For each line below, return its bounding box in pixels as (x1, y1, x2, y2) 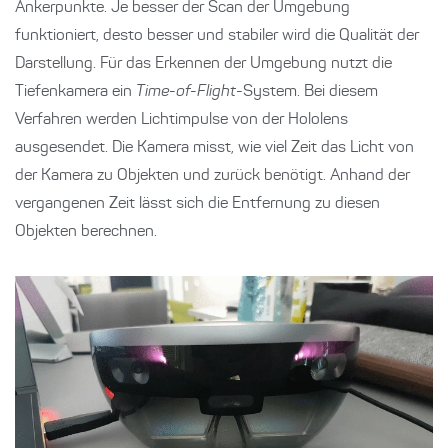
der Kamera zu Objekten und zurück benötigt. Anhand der (15, 167, 410, 184)
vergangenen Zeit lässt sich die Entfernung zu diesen (15, 195, 380, 212)
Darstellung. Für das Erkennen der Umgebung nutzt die (15, 55, 392, 72)
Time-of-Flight (136, 83, 236, 100)
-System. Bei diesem (236, 83, 378, 100)
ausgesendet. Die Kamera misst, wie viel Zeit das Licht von (15, 139, 414, 156)
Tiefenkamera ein (15, 83, 136, 100)
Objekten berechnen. (15, 223, 157, 240)
